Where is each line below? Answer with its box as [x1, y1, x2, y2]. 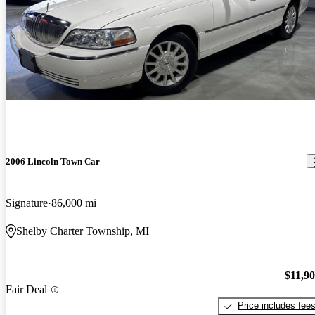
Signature [6, 196, 48, 209]
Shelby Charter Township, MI [16, 224, 149, 237]
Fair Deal [6, 283, 47, 296]
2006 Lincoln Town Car [6, 155, 100, 167]
